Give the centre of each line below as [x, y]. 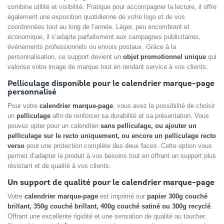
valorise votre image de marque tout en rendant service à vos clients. [108, 67]
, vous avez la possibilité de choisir [164, 106]
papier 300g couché [177, 196]
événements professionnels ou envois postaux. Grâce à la [92, 47]
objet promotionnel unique [164, 57]
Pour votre [23, 106]
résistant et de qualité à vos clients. [59, 166]
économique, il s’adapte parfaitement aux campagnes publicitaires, [104, 37]
